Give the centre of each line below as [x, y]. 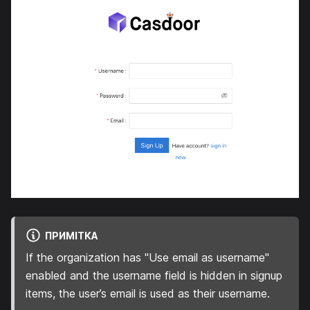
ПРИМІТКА [71, 235]
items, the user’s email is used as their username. [148, 294]
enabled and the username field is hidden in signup [154, 276]
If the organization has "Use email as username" [147, 258]
